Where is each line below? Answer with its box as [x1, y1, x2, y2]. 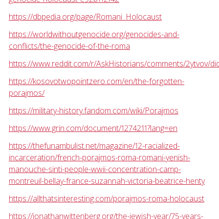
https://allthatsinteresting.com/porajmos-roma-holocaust [8, 193, 204, 204]
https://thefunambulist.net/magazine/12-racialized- [8, 140, 180, 152]
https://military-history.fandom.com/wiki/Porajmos [8, 105, 178, 116]
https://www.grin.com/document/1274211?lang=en [8, 123, 177, 134]
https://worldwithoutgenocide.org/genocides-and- [8, 29, 179, 40]
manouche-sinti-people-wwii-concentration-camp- [8, 164, 181, 175]
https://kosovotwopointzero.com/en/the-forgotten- [8, 76, 184, 87]
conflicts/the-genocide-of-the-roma [8, 41, 130, 52]
